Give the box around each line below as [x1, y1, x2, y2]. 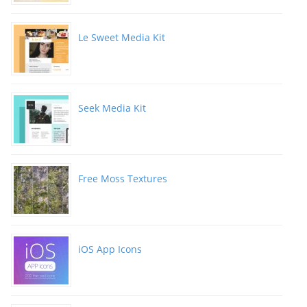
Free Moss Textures [78, 172, 167, 186]
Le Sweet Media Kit [78, 31, 165, 45]
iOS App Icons [78, 243, 142, 256]
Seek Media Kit [78, 101, 146, 115]
